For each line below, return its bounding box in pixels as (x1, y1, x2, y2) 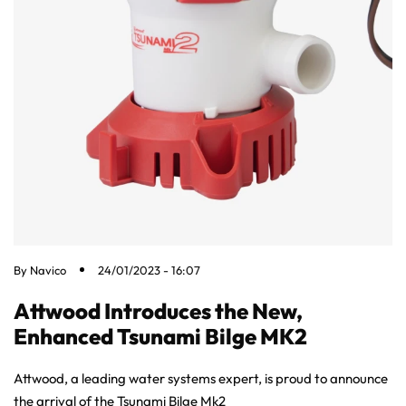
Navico (30, 262, 66, 277)
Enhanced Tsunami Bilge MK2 (14, 322, 307, 350)
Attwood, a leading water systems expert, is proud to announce (14, 369, 388, 387)
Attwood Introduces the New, (14, 296, 303, 324)
